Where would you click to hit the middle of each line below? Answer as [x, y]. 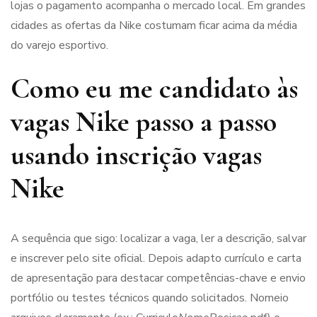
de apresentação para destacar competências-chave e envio [158, 278]
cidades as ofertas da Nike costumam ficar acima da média [154, 25]
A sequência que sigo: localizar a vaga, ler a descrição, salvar [158, 239]
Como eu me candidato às [154, 88]
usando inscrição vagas [136, 155]
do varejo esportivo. [59, 45]
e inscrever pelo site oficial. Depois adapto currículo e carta [156, 259]
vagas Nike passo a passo [144, 121]
